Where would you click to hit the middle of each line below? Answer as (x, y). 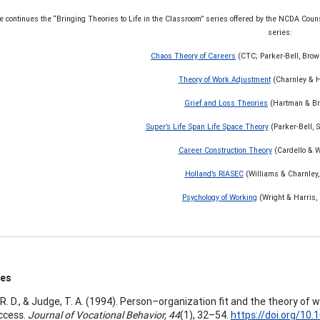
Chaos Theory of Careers (193, 56)
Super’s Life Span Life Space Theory (207, 127)
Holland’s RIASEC (214, 174)
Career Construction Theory (225, 150)
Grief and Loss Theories (226, 103)
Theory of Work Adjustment (224, 80)
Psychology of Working (220, 197)
